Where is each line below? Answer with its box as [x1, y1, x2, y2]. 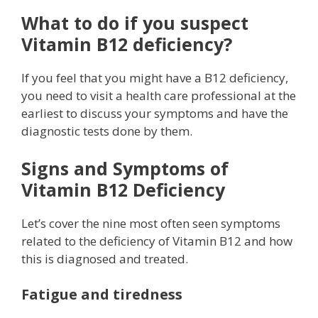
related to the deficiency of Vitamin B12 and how [21, 233, 292, 250]
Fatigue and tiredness [21, 284, 182, 304]
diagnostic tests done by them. [21, 122, 192, 139]
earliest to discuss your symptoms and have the [21, 104, 288, 121]
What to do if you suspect [21, 10, 248, 35]
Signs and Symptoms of [21, 156, 229, 181]
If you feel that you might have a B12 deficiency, [21, 69, 288, 86]
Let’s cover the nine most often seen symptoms [21, 215, 280, 232]
